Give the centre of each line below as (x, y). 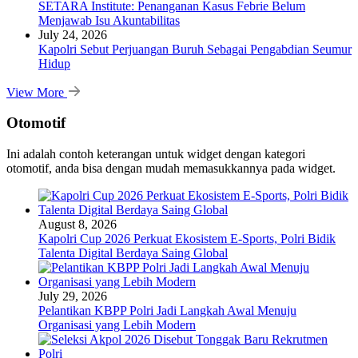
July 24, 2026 (73, 34)
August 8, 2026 (78, 224)
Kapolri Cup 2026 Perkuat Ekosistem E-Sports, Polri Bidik (187, 238)
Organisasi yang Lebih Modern (117, 324)
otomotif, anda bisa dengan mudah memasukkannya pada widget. (171, 168)
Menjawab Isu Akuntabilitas (109, 20)
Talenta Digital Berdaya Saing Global (133, 253)
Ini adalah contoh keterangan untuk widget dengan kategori (156, 153)
